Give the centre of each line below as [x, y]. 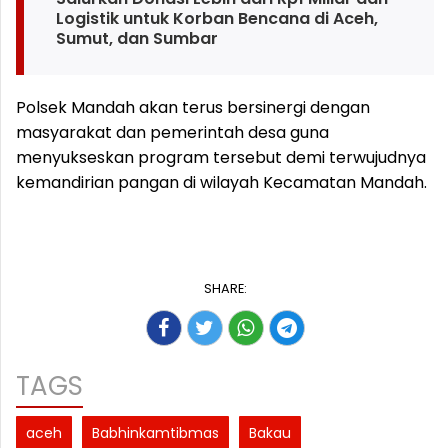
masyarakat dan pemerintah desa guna [172, 133]
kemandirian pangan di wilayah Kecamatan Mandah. [221, 183]
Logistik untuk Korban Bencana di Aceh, [216, 19]
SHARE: [225, 289]
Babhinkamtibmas [155, 433]
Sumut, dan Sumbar [136, 39]
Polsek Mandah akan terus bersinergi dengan [193, 108]
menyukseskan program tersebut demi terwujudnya [221, 158]
